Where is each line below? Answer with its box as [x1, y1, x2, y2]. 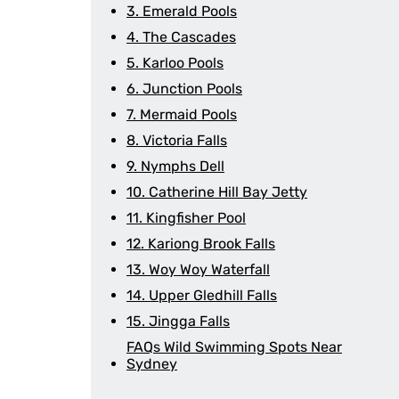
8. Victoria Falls [126, 132, 227, 149]
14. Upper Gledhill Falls [126, 287, 277, 304]
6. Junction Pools [126, 80, 242, 97]
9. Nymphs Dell [126, 158, 224, 175]
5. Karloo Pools [126, 54, 224, 71]
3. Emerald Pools [126, 3, 237, 20]
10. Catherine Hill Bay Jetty [126, 183, 307, 200]
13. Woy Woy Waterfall [126, 261, 270, 278]
